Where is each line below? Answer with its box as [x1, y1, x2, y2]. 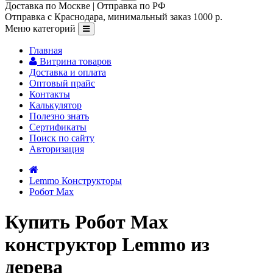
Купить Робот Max [5, 210, 168, 233]
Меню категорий [5, 23, 76, 34]
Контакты [29, 89, 70, 100]
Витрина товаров [40, 56, 112, 67]
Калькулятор [29, 100, 82, 111]
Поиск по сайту [29, 133, 94, 144]
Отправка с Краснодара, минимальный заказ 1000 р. [5, 12, 222, 23]
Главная [29, 45, 62, 56]
